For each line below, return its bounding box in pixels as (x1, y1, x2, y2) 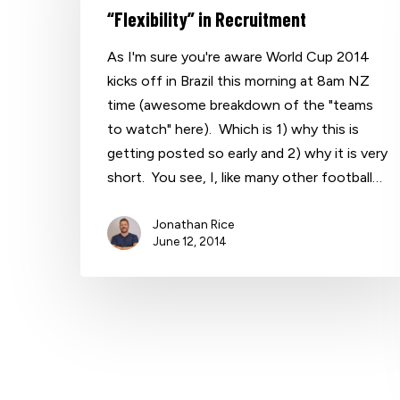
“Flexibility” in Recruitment (107, 7, 306, 30)
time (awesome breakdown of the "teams (107, 96, 373, 113)
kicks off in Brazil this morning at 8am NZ (107, 72, 370, 89)
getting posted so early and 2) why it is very (107, 145, 387, 162)
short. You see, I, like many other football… (107, 169, 382, 186)
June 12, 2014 (153, 235, 227, 248)
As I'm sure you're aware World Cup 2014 (107, 48, 370, 65)
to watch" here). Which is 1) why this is (107, 121, 359, 137)
